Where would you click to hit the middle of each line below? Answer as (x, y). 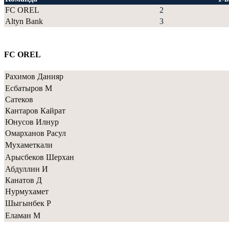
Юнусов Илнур (32, 122)
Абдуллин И (27, 169)
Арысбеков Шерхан (40, 157)
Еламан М (23, 215)
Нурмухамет (27, 191)
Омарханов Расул (36, 133)
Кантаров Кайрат (35, 110)
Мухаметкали (29, 145)
